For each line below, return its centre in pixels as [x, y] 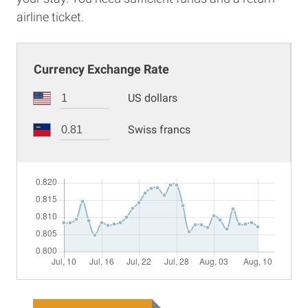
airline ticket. [50, 17]
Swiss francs [159, 130]
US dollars [153, 98]
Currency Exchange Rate [101, 69]
